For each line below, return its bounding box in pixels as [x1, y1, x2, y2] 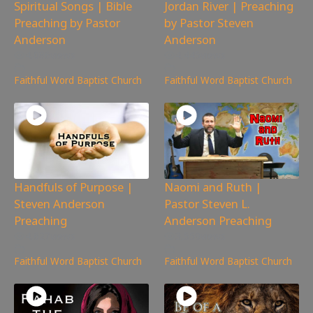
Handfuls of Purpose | [14, 178, 133, 195]
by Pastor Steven [164, 14, 254, 31]
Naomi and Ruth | [164, 178, 262, 195]
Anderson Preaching [164, 212, 272, 228]
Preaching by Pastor [14, 14, 120, 31]
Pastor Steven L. [164, 195, 251, 212]
